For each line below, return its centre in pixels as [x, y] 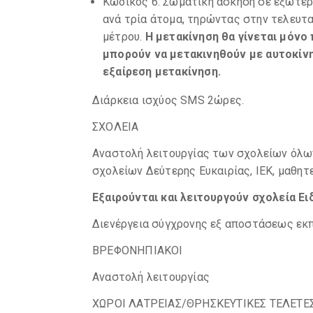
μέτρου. [124, 37]
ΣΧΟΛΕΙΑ [116, 127]
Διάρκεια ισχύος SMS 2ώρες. [168, 100]
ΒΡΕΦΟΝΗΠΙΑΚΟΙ [138, 250]
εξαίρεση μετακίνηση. [162, 72]
